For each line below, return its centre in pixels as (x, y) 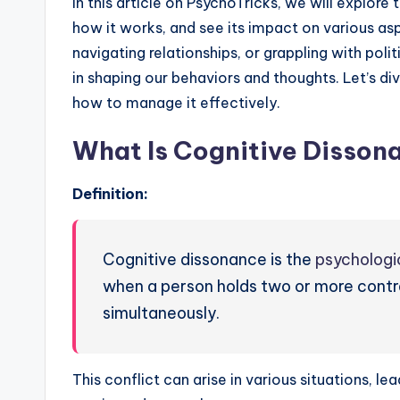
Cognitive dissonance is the (209, 260)
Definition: (110, 194)
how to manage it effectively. (176, 103)
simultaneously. (161, 313)
